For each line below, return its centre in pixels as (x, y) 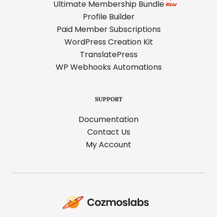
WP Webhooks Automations (108, 67)
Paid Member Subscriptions (108, 29)
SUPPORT (108, 99)
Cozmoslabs (85, 196)
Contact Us (108, 132)
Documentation (108, 119)
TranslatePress (108, 54)
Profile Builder (108, 16)
